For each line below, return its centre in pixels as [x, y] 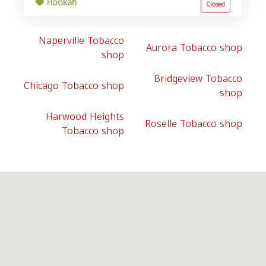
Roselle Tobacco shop [194, 124]
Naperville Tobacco [81, 41]
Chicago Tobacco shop [74, 86]
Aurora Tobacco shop [194, 48]
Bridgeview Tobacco [198, 79]
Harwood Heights [85, 117]
